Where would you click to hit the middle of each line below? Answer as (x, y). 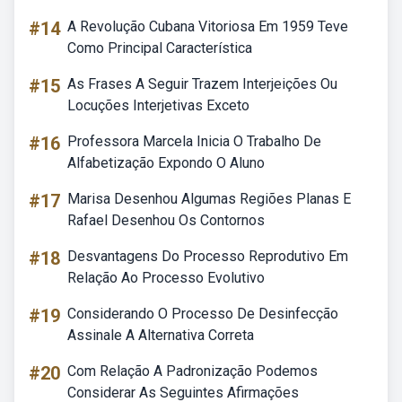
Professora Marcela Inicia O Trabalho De (194, 141)
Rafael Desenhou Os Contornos (166, 220)
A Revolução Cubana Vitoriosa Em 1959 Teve (208, 26)
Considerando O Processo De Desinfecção (203, 314)
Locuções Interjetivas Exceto (158, 105)
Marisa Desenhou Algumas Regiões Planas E (209, 199)
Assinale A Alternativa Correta (161, 335)
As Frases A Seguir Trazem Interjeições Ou (202, 84)
